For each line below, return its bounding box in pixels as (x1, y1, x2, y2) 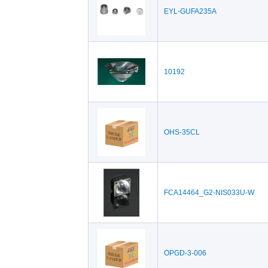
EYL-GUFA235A (163, 7, 217, 16)
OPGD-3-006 (163, 249, 206, 257)
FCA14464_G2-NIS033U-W (163, 188, 254, 197)
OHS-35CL (163, 128, 200, 136)
